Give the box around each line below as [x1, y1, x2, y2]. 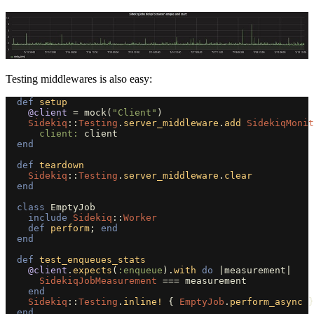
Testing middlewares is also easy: [6, 73, 152, 86]
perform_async [230, 296, 303, 308]
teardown [39, 160, 84, 171]
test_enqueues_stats [39, 254, 146, 266]
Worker [123, 212, 157, 224]
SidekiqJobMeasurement [39, 275, 157, 287]
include [28, 212, 67, 224]
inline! [123, 296, 163, 308]
